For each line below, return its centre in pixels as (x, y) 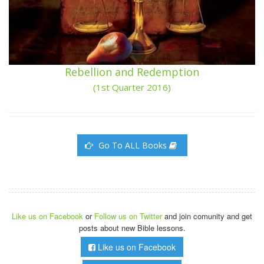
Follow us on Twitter (129, 216)
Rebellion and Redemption (132, 72)
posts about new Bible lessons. (132, 227)
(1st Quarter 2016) (132, 87)
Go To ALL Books (132, 145)
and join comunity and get (208, 216)
